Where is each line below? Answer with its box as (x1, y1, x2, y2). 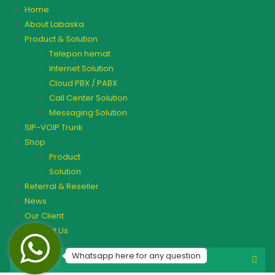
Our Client (25, 210, 64, 222)
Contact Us (25, 225, 68, 237)
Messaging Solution (49, 107, 127, 119)
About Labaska (25, 18, 84, 31)
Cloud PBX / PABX (49, 77, 117, 90)
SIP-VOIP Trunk (25, 122, 83, 134)
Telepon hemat (49, 48, 110, 60)
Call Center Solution (49, 92, 128, 104)
